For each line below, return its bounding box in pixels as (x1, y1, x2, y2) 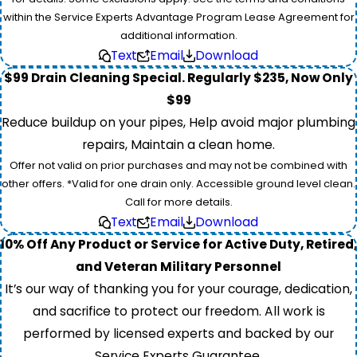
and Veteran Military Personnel (76, 257, 281, 275)
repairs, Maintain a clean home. (82, 135, 275, 153)
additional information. (120, 27, 237, 43)
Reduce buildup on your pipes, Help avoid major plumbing (2, 113, 355, 131)
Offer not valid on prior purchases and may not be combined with (10, 157, 347, 173)
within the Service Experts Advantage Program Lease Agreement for (2, 9, 355, 25)
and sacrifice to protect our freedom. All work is (32, 302, 325, 320)
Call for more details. (124, 194, 233, 210)
